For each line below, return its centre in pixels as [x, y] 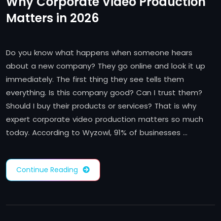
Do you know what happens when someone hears [99, 53]
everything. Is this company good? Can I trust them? [104, 93]
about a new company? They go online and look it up [106, 66]
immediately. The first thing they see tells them [95, 79]
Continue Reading [47, 170]
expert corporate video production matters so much [105, 119]
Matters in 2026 [53, 18]
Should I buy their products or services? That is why [101, 106]
